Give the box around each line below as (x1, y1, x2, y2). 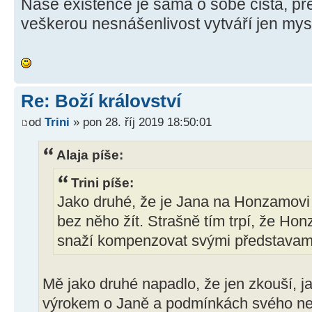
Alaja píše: (56, 146, 123, 162)
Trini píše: (71, 175, 134, 191)
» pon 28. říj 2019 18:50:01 (70, 114, 212, 129)
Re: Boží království (21, 91, 181, 112)
